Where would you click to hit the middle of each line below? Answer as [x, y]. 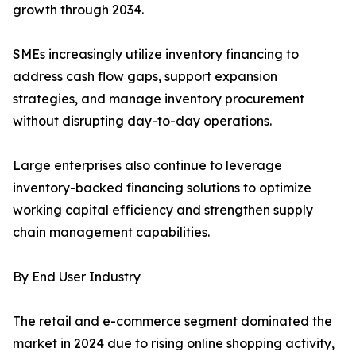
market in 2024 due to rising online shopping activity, [174, 344]
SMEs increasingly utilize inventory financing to [156, 54]
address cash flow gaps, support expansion [145, 77]
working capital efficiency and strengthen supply [163, 210]
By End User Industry [77, 277]
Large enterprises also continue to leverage [147, 166]
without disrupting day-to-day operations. [142, 121]
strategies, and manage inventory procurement [159, 99]
